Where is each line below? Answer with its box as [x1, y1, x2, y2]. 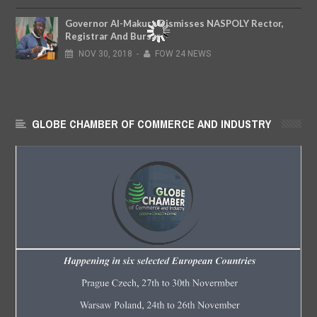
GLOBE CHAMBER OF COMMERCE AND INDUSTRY [32, 115, 271, 132]
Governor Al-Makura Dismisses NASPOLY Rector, [65, 17, 284, 29]
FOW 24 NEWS [155, 48, 212, 59]
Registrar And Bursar [65, 30, 161, 42]
